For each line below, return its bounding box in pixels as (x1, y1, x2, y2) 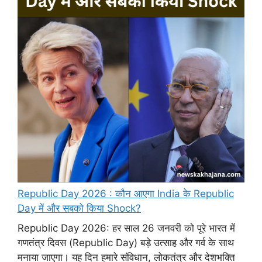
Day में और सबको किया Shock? (18, 202, 141, 215)
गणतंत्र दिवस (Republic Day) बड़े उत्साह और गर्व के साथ (18, 236, 234, 249)
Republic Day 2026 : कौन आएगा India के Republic (18, 188, 234, 200)
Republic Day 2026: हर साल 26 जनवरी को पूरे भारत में (18, 222, 235, 234)
